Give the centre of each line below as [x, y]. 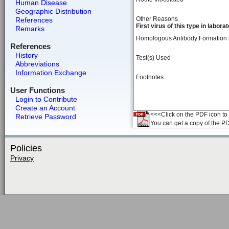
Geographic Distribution [53, 11]
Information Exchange [51, 73]
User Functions [37, 90]
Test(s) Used [153, 58]
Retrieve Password [45, 117]
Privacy [22, 158]
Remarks [30, 29]
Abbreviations [37, 64]
